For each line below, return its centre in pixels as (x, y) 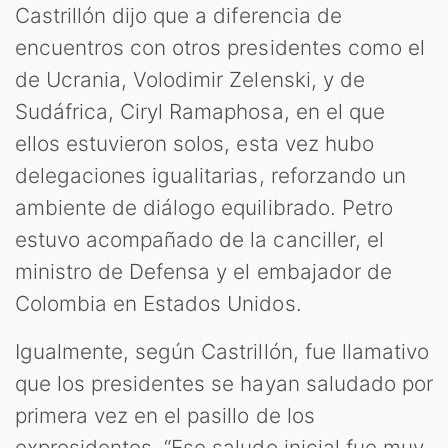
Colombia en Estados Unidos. (161, 304)
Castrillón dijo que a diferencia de (178, 16)
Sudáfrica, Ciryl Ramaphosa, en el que (200, 112)
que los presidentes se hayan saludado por (224, 384)
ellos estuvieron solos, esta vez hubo (194, 144)
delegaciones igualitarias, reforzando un (210, 176)
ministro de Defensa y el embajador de (203, 272)
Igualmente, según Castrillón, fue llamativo (222, 352)
